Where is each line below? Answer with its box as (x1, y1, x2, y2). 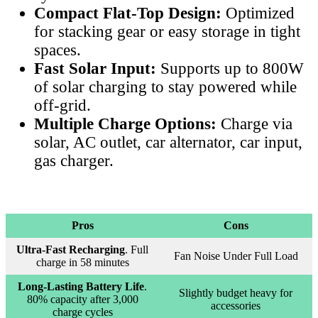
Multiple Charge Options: (34, 115, 221, 133)
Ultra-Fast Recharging (16, 243, 125, 256)
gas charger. (34, 152, 114, 170)
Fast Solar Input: (34, 60, 156, 78)
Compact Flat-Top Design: (34, 4, 221, 23)
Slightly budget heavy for (179, 287, 292, 300)
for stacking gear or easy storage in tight (34, 23, 300, 41)
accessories (211, 300, 261, 312)
